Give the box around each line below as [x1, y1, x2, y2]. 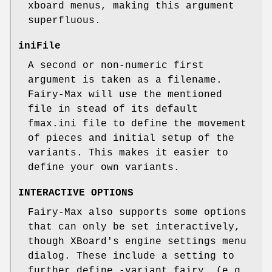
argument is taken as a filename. [28, 75, 222, 86]
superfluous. [28, 15, 101, 27]
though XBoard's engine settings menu [28, 236, 246, 248]
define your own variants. [28, 162, 180, 174]
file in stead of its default [28, 104, 198, 115]
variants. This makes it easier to [28, 148, 228, 159]
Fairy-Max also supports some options [28, 207, 246, 219]
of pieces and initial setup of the [28, 133, 234, 144]
